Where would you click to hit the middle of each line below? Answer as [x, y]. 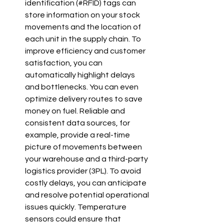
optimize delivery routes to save [84, 99]
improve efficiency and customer [86, 51]
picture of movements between [84, 147]
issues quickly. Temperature [76, 207]
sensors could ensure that [74, 219]
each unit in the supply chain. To [84, 39]
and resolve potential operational [88, 195]
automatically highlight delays [81, 75]
